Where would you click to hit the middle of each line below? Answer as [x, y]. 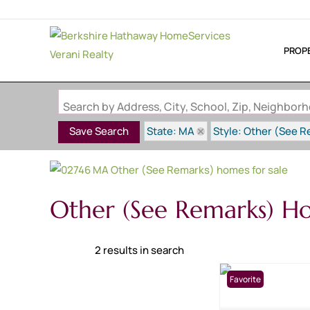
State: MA [171, 131]
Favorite [245, 279]
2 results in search [139, 250]
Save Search [99, 131]
